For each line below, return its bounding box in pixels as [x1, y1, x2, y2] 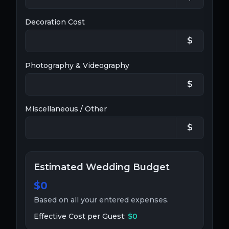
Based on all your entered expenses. [34, 195, 169, 204]
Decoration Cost [25, 17, 85, 27]
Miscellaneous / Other [25, 104, 107, 113]
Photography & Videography [25, 60, 129, 70]
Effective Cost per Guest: [34, 211, 128, 221]
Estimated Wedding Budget [34, 161, 170, 173]
